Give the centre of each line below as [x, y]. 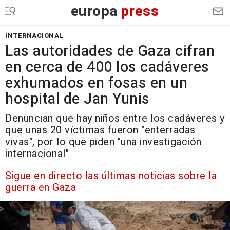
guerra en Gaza [41, 188]
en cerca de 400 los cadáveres [107, 67]
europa [94, 12]
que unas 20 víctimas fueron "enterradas [100, 130]
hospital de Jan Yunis [78, 99]
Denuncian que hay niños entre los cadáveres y [115, 118]
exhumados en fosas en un [96, 83]
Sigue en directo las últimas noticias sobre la [111, 176]
